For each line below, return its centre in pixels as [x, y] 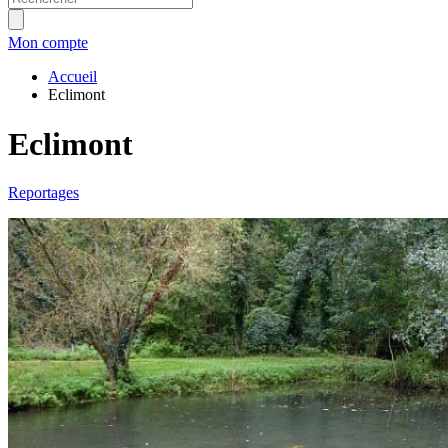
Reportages [43, 193]
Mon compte [48, 43]
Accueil [72, 77]
